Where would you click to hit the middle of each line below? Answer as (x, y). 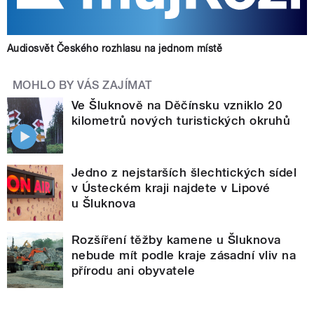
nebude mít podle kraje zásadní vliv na (184, 255)
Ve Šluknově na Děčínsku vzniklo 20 (177, 105)
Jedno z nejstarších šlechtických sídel (184, 172)
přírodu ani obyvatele (134, 270)
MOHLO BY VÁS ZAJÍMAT (83, 85)
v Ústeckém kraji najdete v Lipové (171, 187)
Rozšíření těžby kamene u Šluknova (176, 239)
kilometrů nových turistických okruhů (181, 120)
